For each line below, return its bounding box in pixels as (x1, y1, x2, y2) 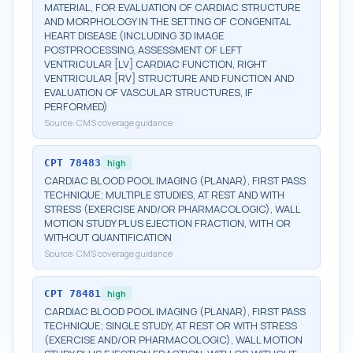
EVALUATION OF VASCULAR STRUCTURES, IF (44, 85, 253, 99)
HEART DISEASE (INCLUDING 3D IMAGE (44, 28, 224, 43)
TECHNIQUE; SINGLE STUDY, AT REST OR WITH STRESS (44, 318, 297, 333)
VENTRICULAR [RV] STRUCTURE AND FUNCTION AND (44, 71, 294, 85)
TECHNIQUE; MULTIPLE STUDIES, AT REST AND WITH (44, 188, 284, 202)
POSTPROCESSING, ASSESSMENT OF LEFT (44, 43, 242, 57)
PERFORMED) (44, 99, 108, 113)
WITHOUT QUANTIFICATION (44, 230, 172, 244)
